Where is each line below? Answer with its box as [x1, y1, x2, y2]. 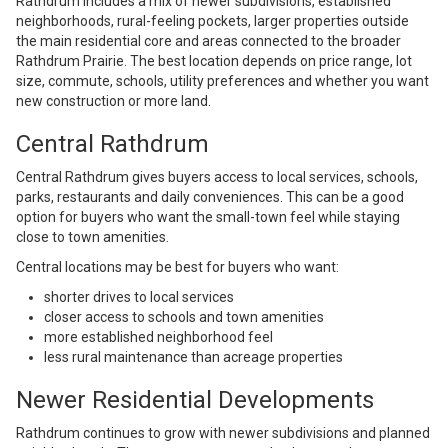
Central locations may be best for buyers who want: [16, 259, 339, 276]
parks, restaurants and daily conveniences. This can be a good [16, 189, 404, 206]
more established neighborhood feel [44, 329, 273, 346]
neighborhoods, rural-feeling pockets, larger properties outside [16, 13, 409, 30]
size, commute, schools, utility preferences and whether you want [16, 73, 429, 90]
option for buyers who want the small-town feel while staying [16, 209, 400, 226]
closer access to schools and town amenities [44, 309, 324, 326]
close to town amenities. [16, 229, 169, 246]
